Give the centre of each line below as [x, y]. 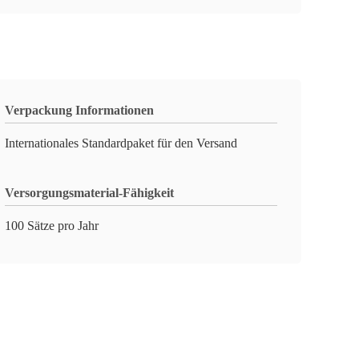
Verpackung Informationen [79, 110]
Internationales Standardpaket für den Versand [121, 143]
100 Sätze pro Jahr [52, 226]
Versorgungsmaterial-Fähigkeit [89, 193]
